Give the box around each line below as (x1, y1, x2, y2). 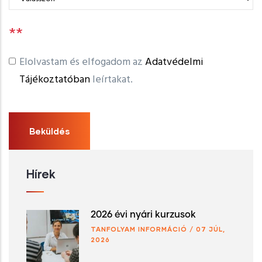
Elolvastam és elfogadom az (19, 53, 145, 71)
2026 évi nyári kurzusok (91, 209, 196, 219)
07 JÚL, (196, 225, 225, 233)
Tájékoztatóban (19, 71, 92, 88)
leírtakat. (92, 71, 133, 88)
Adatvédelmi (144, 53, 204, 71)
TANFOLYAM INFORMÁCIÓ (91, 225, 187, 233)
